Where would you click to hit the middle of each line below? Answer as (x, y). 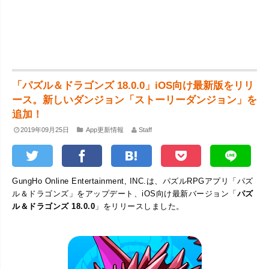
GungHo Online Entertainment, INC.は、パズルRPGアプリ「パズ (133, 181)
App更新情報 (104, 130)
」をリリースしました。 (140, 206)
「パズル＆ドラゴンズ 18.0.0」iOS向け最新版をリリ (133, 86)
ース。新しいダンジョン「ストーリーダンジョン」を (134, 100)
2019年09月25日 (45, 130)
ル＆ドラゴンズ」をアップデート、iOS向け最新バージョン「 (125, 193)
